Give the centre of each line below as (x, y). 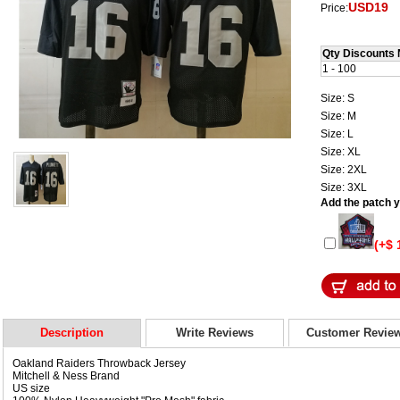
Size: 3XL (345, 187)
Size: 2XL (345, 169)
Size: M (340, 116)
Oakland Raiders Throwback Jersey (99, 363)
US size (33, 388)
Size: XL (342, 151)
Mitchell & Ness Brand (66, 375)
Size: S (339, 98)
